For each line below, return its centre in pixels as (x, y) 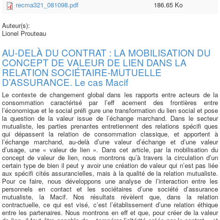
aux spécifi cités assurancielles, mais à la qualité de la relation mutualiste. (110, 173)
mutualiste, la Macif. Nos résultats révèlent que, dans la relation (110, 197)
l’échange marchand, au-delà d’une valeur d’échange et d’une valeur (110, 142)
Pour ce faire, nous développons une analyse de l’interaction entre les (110, 181)
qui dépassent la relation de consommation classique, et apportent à (110, 134)
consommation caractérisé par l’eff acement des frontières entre (110, 102)
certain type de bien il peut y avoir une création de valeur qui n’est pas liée (110, 165)
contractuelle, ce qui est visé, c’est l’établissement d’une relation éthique (110, 205)
